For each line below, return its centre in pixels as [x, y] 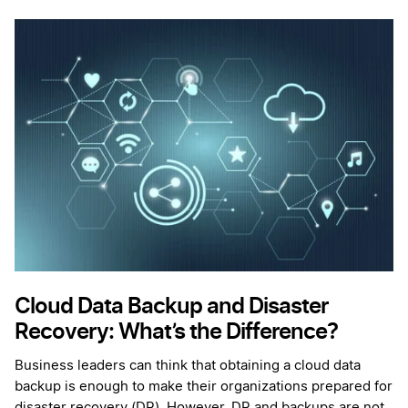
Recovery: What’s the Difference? [178, 331]
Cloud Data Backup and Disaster [172, 306]
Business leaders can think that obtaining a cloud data [188, 366]
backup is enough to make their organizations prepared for [204, 387]
